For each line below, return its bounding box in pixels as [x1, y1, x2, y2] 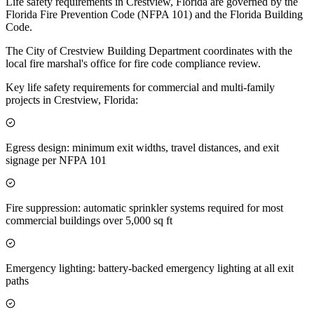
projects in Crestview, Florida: [6, 93, 138, 106]
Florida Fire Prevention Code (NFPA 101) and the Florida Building [6, 8, 303, 20]
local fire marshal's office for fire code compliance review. [6, 57, 261, 69]
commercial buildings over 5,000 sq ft [6, 214, 172, 226]
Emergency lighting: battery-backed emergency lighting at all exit [6, 261, 294, 274]
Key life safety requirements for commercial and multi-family [6, 81, 275, 93]
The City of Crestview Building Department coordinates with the [6, 44, 292, 57]
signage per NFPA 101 [6, 153, 107, 166]
